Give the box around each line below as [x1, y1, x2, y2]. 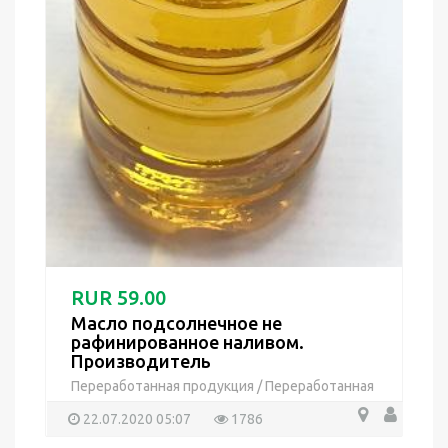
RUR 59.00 [71, 286, 166, 310]
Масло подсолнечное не [71, 313, 282, 334]
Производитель [71, 351, 211, 372]
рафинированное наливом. [71, 332, 304, 353]
